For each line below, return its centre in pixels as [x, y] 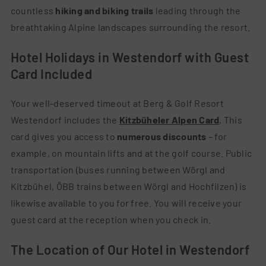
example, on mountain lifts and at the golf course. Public [131, 153]
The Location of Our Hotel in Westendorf [130, 250]
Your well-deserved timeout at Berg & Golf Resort [117, 103]
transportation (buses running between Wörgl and [118, 170]
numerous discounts [162, 137]
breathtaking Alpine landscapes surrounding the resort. [130, 27]
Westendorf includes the [65, 120]
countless [33, 11]
